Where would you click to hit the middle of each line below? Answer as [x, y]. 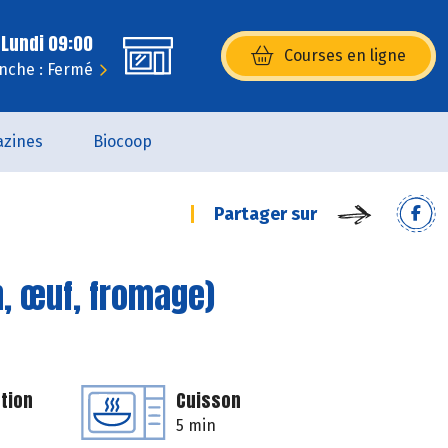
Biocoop [122, 141]
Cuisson [208, 400]
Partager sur [265, 214]
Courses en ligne [345, 55]
